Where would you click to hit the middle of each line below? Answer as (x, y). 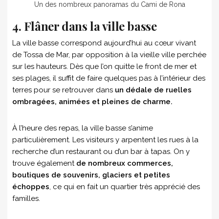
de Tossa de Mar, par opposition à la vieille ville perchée (109, 55)
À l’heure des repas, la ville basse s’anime (83, 128)
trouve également (44, 163)
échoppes (31, 186)
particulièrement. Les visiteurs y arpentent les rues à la (105, 140)
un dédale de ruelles (153, 90)
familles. (26, 198)
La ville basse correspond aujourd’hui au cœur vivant (104, 43)
